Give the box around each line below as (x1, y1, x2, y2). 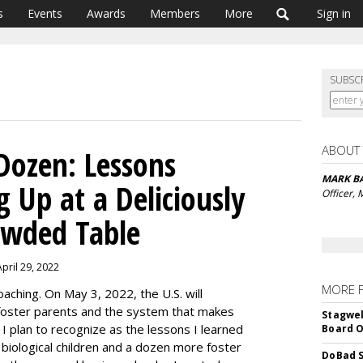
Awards (87, 6, 126, 21)
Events (28, 6, 62, 21)
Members (150, 6, 200, 21)
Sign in (317, 6, 351, 21)
